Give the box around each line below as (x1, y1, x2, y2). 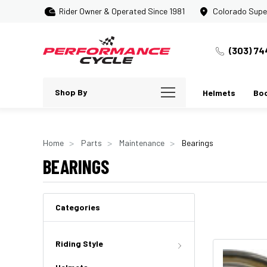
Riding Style (55, 238, 103, 249)
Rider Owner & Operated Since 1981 (59, 6, 185, 16)
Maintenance (119, 138, 164, 148)
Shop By (55, 87, 87, 97)
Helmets (203, 88, 235, 98)
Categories (55, 202, 100, 212)
